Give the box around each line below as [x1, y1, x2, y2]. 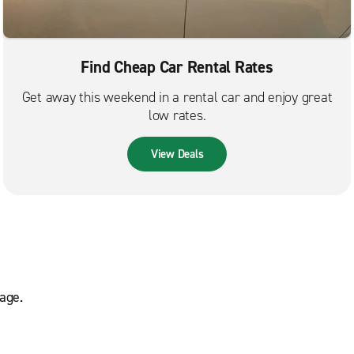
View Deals [150, 146, 204, 163]
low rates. [148, 106, 206, 126]
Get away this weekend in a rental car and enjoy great [21, 88, 333, 107]
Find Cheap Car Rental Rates [81, 56, 273, 79]
